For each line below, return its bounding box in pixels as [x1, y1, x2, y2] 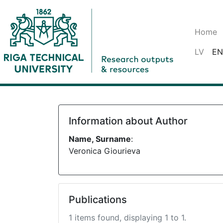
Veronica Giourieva [69, 146, 140, 156]
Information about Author [69, 115, 188, 127]
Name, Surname [69, 134, 131, 144]
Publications [69, 194, 127, 206]
